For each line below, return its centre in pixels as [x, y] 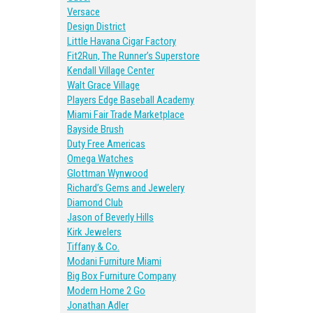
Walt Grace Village [103, 85]
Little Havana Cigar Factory [122, 41]
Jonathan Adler [98, 305]
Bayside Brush [95, 129]
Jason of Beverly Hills [110, 217]
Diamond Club [95, 203]
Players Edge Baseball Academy [131, 100]
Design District [96, 27]
